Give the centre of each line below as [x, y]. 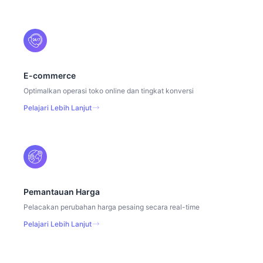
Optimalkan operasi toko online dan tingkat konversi [109, 90]
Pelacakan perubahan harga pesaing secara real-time [112, 207]
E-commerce [50, 75]
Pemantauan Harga [62, 191]
